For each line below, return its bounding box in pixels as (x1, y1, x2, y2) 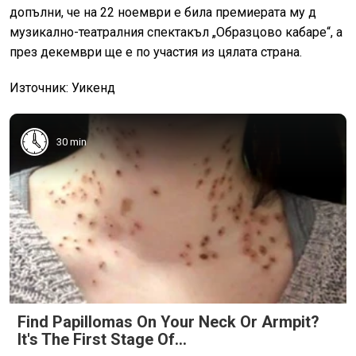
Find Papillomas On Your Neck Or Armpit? (17, 311, 319, 331)
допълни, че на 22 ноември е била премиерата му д (10, 5, 316, 21)
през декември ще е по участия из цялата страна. (10, 44, 302, 60)
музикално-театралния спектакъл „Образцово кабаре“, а (10, 25, 342, 41)
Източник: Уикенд (10, 80, 115, 96)
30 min (56, 135, 87, 148)
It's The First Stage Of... (17, 329, 187, 349)
